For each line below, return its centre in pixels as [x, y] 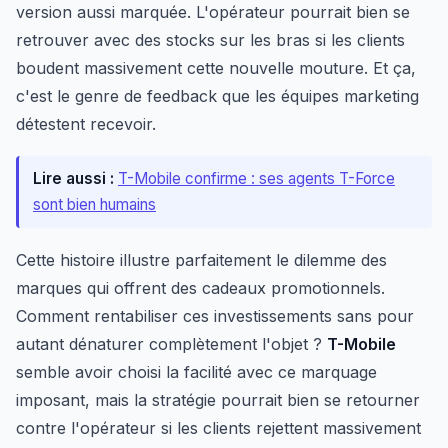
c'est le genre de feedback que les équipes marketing [217, 96]
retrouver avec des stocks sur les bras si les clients [210, 40]
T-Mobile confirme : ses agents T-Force [256, 179]
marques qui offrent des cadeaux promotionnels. [200, 288]
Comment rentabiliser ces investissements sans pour [215, 316]
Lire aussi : [73, 179]
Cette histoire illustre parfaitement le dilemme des [201, 260]
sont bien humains [94, 205]
